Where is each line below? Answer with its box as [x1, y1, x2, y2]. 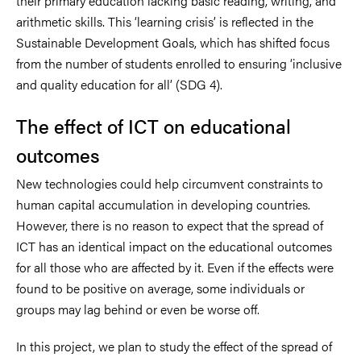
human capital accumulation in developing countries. [16, 194, 310, 214]
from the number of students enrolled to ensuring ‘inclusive [16, 53, 342, 73]
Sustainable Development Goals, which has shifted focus [16, 32, 330, 52]
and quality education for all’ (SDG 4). [16, 74, 222, 93]
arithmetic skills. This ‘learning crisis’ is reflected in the [16, 11, 313, 31]
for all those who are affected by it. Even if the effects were [16, 257, 334, 276]
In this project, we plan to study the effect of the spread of [16, 336, 332, 355]
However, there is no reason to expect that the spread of [16, 215, 323, 234]
